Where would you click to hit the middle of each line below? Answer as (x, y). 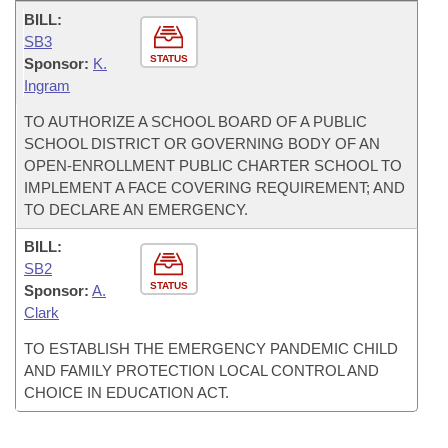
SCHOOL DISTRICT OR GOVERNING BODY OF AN (202, 143)
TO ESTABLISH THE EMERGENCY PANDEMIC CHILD (211, 348)
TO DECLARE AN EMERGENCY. (136, 209)
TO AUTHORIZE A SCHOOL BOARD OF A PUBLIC (195, 121)
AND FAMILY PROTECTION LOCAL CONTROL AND (201, 370)
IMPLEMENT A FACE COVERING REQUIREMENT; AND (214, 187)
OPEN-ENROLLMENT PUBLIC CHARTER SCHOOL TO (213, 165)
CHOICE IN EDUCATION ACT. (126, 392)
